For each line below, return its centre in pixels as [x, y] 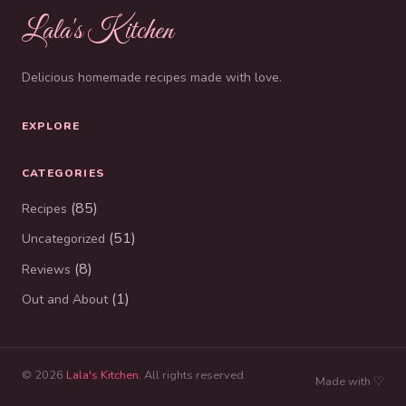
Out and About [65, 300]
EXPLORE [51, 126]
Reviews [46, 269]
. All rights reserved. [193, 375]
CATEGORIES [63, 174]
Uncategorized [63, 239]
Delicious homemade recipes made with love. [152, 78]
